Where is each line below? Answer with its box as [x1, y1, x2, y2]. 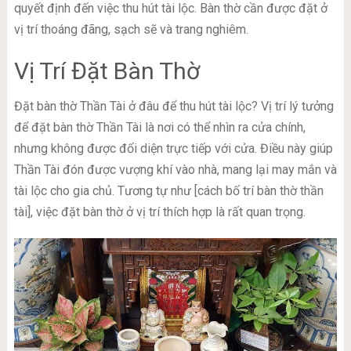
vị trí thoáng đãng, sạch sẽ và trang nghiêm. [13, 22, 248, 38]
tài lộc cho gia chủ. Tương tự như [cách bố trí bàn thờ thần [13, 183, 324, 199]
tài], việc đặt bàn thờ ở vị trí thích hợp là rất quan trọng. [13, 204, 306, 220]
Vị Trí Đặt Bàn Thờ [13, 57, 200, 85]
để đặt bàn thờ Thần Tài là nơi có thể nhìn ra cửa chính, [13, 120, 306, 136]
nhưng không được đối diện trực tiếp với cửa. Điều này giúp [13, 141, 333, 157]
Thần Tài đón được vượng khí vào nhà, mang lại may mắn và [13, 162, 337, 178]
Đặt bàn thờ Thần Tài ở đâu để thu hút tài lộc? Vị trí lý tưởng [13, 99, 334, 114]
